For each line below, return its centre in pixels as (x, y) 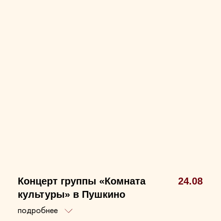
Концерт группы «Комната (82, 181)
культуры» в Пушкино (72, 195)
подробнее (39, 210)
